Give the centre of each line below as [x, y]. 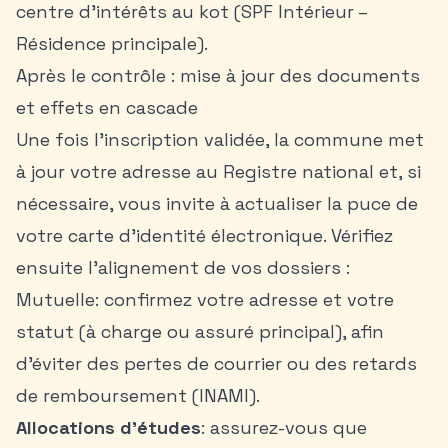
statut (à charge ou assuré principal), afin [200, 331]
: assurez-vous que [284, 427]
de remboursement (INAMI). [138, 395]
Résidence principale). [112, 43]
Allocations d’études [108, 427]
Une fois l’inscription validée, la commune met [220, 139]
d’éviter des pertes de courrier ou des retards [216, 363]
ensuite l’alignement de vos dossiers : [183, 267]
